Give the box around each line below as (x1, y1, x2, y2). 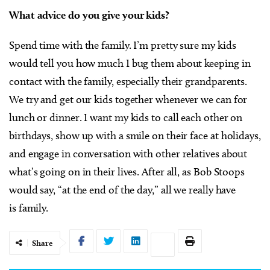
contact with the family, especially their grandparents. (9, 75, 248, 88)
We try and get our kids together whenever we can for (9, 93, 248, 106)
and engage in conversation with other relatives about (9, 147, 248, 160)
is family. (9, 201, 49, 215)
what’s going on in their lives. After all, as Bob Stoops (9, 165, 245, 178)
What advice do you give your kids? (9, 8, 169, 21)
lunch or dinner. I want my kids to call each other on (9, 111, 243, 124)
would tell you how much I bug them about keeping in (9, 57, 251, 70)
